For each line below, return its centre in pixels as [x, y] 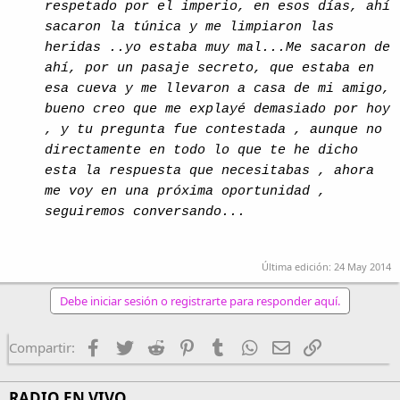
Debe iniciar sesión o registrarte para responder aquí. [200, 301]
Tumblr [248, 346]
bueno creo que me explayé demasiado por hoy [217, 109]
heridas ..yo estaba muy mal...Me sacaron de [217, 47]
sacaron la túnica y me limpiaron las [189, 27]
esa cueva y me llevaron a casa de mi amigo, [217, 88]
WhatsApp [289, 346]
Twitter [154, 346]
